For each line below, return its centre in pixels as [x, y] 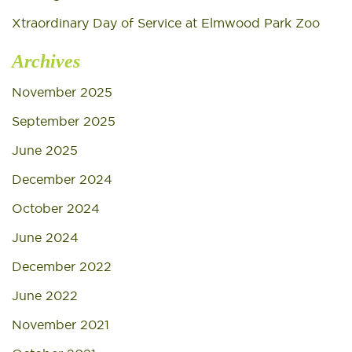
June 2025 [45, 150]
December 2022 [62, 266]
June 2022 [45, 295]
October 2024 [56, 208]
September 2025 [64, 121]
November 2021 [60, 324]
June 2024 [45, 237]
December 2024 [62, 179]
